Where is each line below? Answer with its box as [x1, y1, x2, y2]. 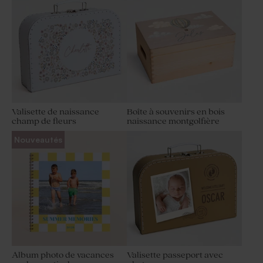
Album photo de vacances [12, 250, 114, 261]
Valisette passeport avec [127, 250, 223, 261]
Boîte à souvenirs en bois [127, 107, 225, 117]
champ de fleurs [12, 116, 76, 127]
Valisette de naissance [12, 107, 99, 117]
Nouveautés [14, 134, 62, 145]
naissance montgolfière [127, 116, 220, 127]
